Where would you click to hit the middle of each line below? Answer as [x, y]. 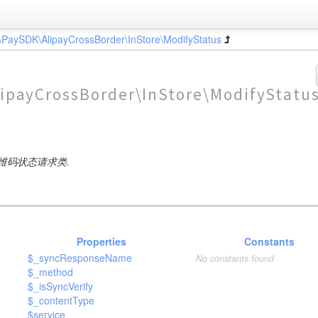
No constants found [235, 258]
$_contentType [61, 300]
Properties [102, 241]
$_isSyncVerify [61, 286]
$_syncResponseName [80, 258]
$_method [51, 272]
